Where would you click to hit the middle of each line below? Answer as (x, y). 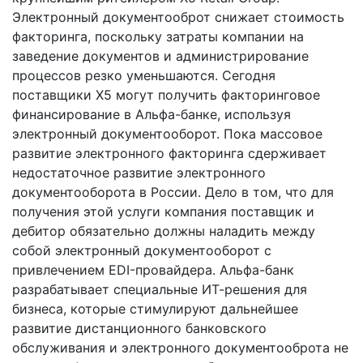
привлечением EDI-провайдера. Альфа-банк (153, 270)
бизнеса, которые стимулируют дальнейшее (155, 309)
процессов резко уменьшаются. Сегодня (144, 76)
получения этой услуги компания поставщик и (163, 212)
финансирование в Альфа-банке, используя (152, 115)
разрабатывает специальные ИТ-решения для (160, 290)
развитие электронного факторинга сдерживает (169, 154)
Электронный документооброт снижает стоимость (178, 17)
